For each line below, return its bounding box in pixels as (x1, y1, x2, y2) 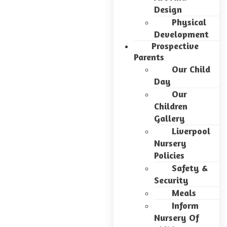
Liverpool (172, 125, 210, 136)
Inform (172, 200, 199, 211)
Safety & (172, 162, 208, 173)
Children (154, 100, 187, 111)
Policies (154, 149, 184, 161)
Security (154, 174, 188, 185)
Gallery (154, 112, 185, 124)
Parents (134, 51, 164, 62)
